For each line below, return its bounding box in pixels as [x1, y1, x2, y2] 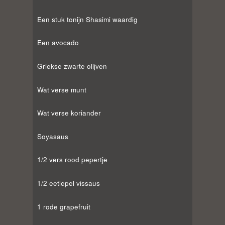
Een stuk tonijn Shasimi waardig [37, 14, 138, 24]
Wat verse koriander [37, 108, 101, 118]
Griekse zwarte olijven [37, 61, 107, 71]
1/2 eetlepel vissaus [37, 178, 100, 188]
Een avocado [37, 38, 79, 48]
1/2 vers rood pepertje [37, 155, 107, 165]
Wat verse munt [37, 84, 86, 94]
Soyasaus [37, 131, 68, 141]
